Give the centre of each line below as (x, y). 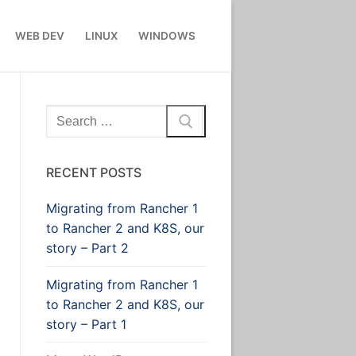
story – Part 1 (86, 324)
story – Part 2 (87, 248)
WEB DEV (39, 35)
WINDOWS (166, 35)
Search (66, 113)
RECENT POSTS (93, 173)
